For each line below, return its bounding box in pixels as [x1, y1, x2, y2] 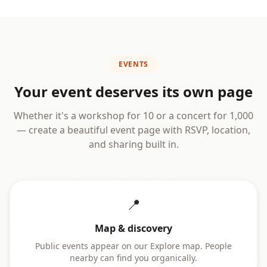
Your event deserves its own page [14, 82, 253, 101]
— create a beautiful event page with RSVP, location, [17, 123, 250, 136]
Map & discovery [95, 222, 172, 235]
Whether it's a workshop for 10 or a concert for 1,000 [14, 109, 253, 122]
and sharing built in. [88, 138, 179, 151]
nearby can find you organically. [70, 252, 197, 263]
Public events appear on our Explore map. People [35, 240, 232, 252]
